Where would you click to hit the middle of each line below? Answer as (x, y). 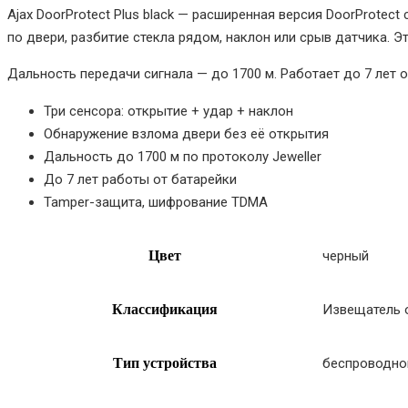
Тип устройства (164, 362)
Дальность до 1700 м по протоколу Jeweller (183, 156)
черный (346, 255)
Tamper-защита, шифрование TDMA (156, 202)
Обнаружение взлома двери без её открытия (186, 133)
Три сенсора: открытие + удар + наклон (168, 111)
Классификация (164, 309)
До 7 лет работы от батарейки (140, 179)
